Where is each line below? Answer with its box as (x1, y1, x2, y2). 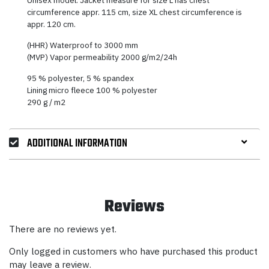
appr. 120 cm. (27, 18, 76, 29)
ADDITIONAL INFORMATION (27, 134, 128, 152)
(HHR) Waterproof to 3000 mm (27, 39, 139, 50)
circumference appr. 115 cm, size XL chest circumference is (27, 6, 243, 17)
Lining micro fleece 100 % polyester (27, 84, 158, 95)
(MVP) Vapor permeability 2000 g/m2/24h (27, 51, 178, 62)
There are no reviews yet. (9, 223, 116, 235)
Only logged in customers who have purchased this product (9, 245, 258, 258)
